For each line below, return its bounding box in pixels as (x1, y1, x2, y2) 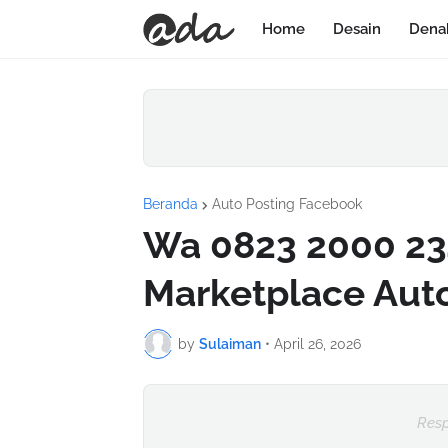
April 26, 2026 (274, 335, 361, 352)
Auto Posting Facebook (212, 196, 362, 212)
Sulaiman (199, 335, 261, 352)
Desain (332, 20, 381, 38)
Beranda (143, 196, 198, 212)
